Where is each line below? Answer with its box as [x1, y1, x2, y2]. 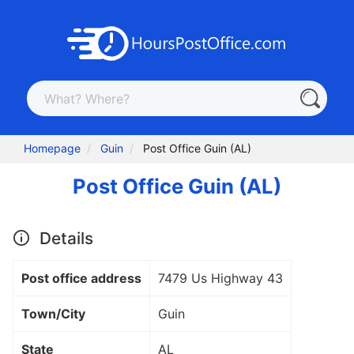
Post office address [21, 269, 141, 286]
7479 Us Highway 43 [158, 269, 283, 286]
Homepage [24, 141, 81, 156]
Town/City [21, 305, 85, 322]
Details [35, 228, 93, 248]
